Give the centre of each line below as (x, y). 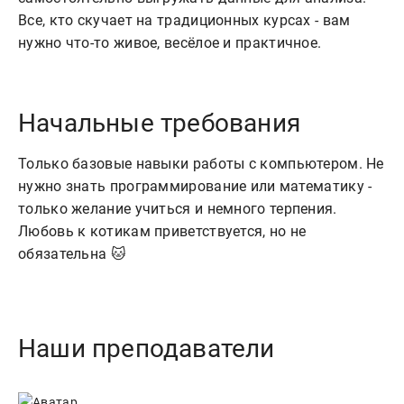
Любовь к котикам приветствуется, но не (162, 232)
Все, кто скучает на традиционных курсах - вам (184, 21)
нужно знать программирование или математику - (195, 187)
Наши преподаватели (147, 349)
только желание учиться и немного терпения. (178, 209)
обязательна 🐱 (72, 254)
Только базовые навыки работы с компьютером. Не (201, 164)
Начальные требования (159, 124)
